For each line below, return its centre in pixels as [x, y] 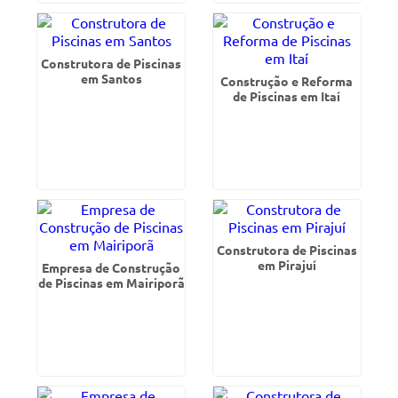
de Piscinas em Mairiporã [111, 283]
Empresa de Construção [111, 267]
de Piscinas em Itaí [287, 96]
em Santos [111, 78]
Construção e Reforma [287, 81]
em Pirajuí [287, 265]
